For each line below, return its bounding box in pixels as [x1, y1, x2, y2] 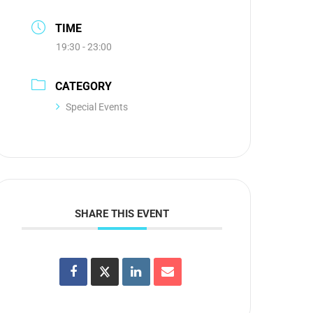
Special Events [66, 101, 129, 113]
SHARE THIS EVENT [75, 208, 170, 221]
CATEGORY [55, 80, 112, 94]
